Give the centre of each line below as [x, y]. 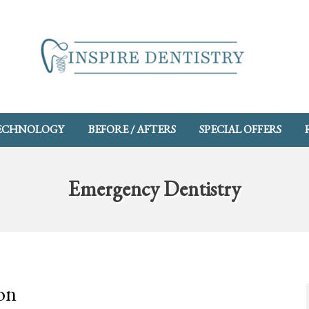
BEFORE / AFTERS [132, 130]
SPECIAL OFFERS [240, 130]
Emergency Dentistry [154, 189]
